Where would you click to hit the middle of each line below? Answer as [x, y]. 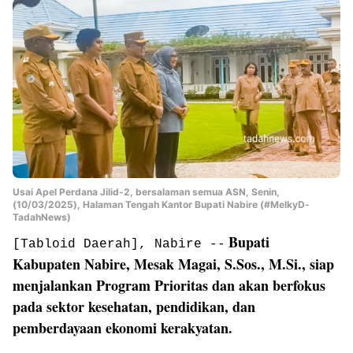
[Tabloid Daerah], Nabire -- [119, 245]
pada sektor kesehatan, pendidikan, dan [134, 307]
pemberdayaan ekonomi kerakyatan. [123, 328]
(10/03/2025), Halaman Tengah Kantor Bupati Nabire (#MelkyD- [161, 205]
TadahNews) [42, 217]
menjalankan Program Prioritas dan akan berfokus [169, 286]
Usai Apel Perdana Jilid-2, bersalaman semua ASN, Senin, [146, 192]
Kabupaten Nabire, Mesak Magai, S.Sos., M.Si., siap [173, 264]
